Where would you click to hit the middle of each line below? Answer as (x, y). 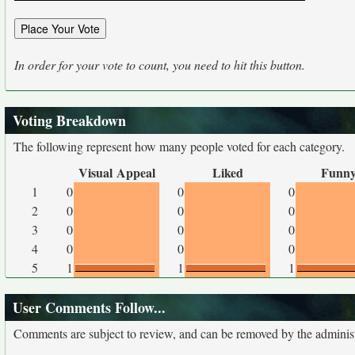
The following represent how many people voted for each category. (179, 146)
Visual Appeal (116, 172)
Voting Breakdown (69, 120)
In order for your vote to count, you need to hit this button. (160, 65)
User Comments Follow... (89, 307)
